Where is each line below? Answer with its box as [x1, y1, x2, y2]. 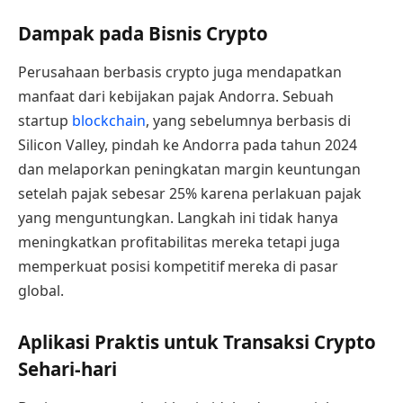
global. [18, 281, 64, 301]
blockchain [72, 111, 146, 131]
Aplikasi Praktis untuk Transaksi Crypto [18, 329, 376, 355]
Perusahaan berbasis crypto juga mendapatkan [18, 62, 342, 83]
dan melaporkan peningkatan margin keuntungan [18, 159, 361, 180]
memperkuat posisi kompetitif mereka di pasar [18, 256, 338, 277]
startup [18, 111, 72, 131]
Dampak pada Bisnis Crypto [18, 21, 268, 47]
